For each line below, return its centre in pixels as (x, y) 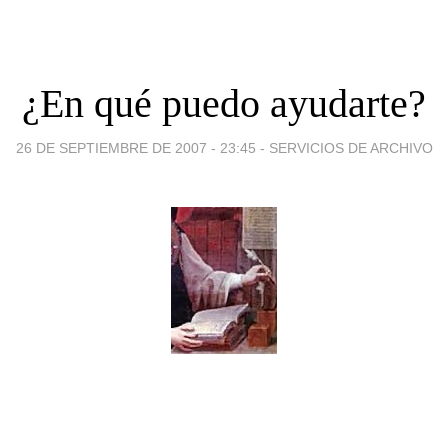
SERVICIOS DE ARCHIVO (350, 147)
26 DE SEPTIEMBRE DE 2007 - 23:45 (135, 147)
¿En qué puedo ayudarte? (224, 103)
